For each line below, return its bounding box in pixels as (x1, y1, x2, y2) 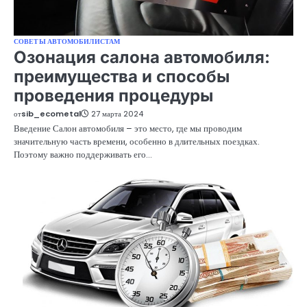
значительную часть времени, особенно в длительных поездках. (14, 135, 260, 149)
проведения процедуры (14, 86, 213, 106)
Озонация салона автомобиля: (14, 47, 270, 68)
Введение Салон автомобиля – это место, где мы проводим (14, 122, 242, 136)
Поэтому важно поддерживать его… (14, 148, 152, 162)
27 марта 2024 (91, 108, 143, 120)
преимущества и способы (14, 66, 230, 87)
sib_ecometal (21, 108, 81, 120)
